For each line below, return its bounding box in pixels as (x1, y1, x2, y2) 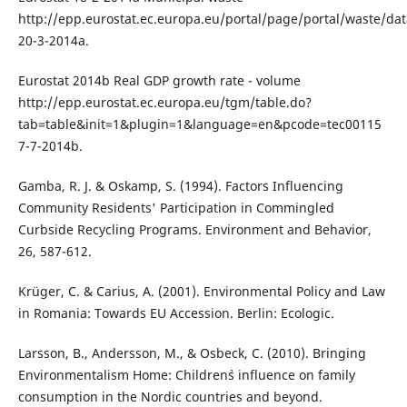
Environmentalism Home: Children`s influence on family (17, 366, 355, 384)
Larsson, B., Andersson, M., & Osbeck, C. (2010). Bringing (17, 344, 366, 362)
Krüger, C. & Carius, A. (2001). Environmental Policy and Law (17, 283, 385, 301)
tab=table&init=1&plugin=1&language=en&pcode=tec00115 (17, 115, 382, 134)
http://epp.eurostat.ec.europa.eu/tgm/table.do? (17, 94, 312, 112)
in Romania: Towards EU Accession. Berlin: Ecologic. (17, 304, 334, 323)
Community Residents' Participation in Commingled (17, 199, 334, 217)
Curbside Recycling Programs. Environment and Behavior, (17, 221, 372, 239)
